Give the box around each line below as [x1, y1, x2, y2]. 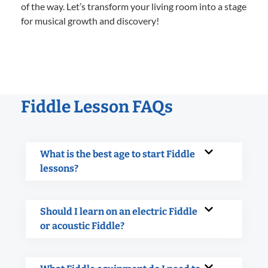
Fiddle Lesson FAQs [21, 96, 173, 117]
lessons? [40, 162, 78, 174]
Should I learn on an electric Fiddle [40, 205, 197, 217]
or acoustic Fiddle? [40, 220, 124, 232]
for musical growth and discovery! [21, 14, 159, 26]
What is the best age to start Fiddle [40, 148, 195, 160]
